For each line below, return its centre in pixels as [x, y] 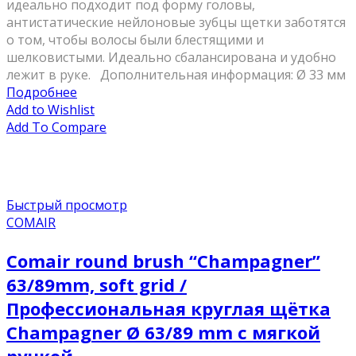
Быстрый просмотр [67, 205]
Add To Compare [56, 128]
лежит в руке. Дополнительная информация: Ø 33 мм [176, 75]
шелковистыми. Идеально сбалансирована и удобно [171, 58]
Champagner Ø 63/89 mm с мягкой [163, 333]
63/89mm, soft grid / [97, 285]
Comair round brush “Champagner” [163, 261]
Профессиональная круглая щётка [168, 309]
